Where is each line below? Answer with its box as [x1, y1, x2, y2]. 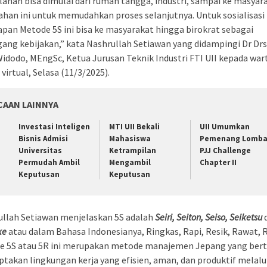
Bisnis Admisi [18, 133, 68, 144]
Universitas [18, 145, 62, 156]
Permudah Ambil [18, 157, 80, 168]
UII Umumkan [199, 122, 250, 132]
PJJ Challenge [199, 145, 251, 156]
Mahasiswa [108, 133, 151, 144]
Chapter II [199, 157, 237, 168]
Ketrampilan [108, 145, 156, 156]
